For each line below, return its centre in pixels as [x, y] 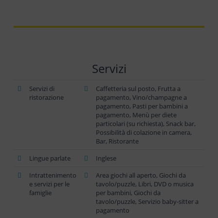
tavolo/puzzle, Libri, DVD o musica [145, 184]
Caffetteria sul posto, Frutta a [138, 88]
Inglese [106, 158]
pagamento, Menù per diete [136, 115]
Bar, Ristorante [117, 141]
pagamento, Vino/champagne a [141, 97]
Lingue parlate [50, 158]
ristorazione [46, 97]
